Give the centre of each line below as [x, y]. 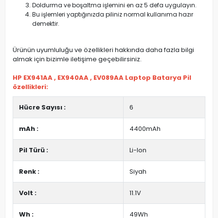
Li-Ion [138, 150]
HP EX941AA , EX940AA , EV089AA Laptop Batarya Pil [102, 78]
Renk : [29, 172]
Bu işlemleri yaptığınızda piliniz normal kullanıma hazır [113, 14]
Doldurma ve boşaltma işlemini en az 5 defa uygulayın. [114, 5]
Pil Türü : [34, 150]
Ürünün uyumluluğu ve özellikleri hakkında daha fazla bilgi [103, 50]
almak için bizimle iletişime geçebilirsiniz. [77, 59]
